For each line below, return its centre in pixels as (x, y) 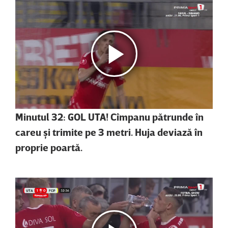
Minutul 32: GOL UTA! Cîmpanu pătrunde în (109, 117)
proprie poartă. (49, 147)
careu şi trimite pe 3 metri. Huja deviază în (109, 132)
